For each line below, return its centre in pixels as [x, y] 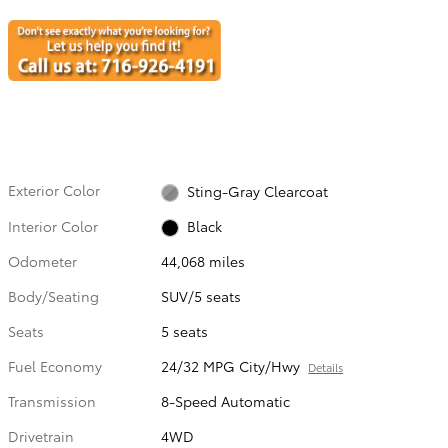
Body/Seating [53, 295]
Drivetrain [41, 435]
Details [326, 366]
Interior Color [53, 225]
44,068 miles [203, 260]
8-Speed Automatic [226, 400]
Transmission [52, 400]
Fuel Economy [55, 365]
